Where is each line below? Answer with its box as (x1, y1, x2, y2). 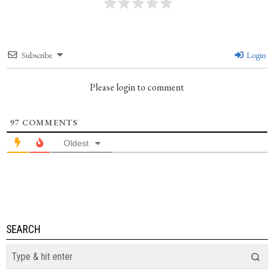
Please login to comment (90, 81, 184, 94)
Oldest (64, 138, 89, 148)
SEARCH (6, 223, 40, 235)
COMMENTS (20, 117, 78, 128)
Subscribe (21, 50, 53, 61)
